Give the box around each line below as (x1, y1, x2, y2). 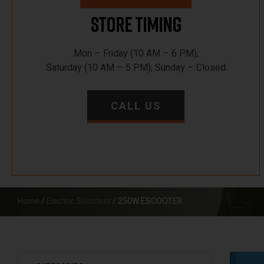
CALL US (111, 98, 161, 114)
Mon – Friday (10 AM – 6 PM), (73, 47, 199, 61)
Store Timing (90, 12, 181, 37)
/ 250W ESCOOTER (111, 195, 182, 207)
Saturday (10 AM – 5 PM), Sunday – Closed (46, 61, 226, 75)
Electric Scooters (47, 195, 111, 207)
